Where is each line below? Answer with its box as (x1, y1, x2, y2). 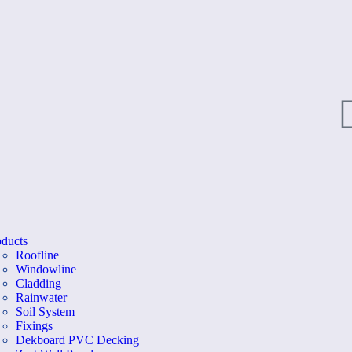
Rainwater (15, 291, 67, 304)
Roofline (15, 248, 59, 262)
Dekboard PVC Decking (15, 333, 139, 346)
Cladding (15, 277, 61, 290)
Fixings (15, 319, 53, 332)
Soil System (15, 305, 75, 318)
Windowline (15, 262, 76, 276)
